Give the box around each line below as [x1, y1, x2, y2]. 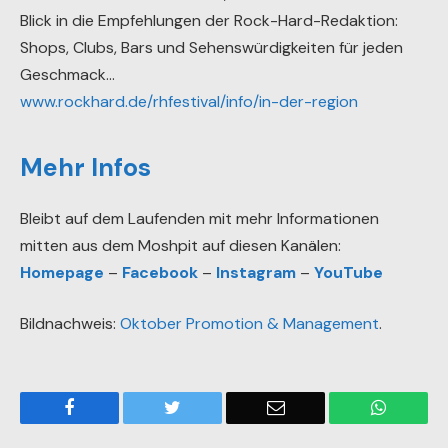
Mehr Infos [20, 151, 151, 185]
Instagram [216, 261, 296, 283]
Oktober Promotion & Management [120, 313, 379, 335]
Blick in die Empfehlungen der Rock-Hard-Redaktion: [20, 10, 398, 32]
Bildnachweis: [20, 313, 120, 335]
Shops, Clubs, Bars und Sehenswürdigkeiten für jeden [20, 37, 403, 59]
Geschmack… [20, 64, 115, 86]
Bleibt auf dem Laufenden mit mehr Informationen [20, 207, 379, 229]
